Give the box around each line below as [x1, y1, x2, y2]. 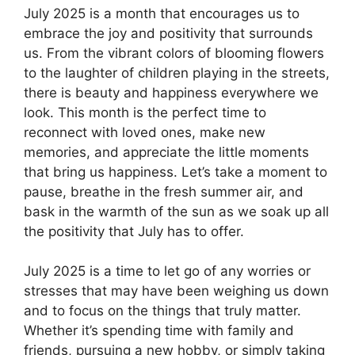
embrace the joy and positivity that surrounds [24, 25, 313, 41]
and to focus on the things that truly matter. [24, 303, 301, 319]
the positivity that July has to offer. [24, 223, 244, 239]
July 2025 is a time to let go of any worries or [24, 263, 311, 280]
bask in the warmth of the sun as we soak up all [24, 203, 329, 219]
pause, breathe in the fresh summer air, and [24, 183, 303, 200]
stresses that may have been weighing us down [24, 283, 329, 300]
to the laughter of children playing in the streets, [24, 64, 330, 81]
